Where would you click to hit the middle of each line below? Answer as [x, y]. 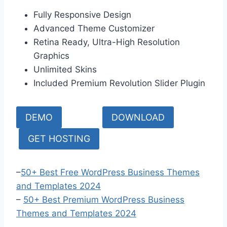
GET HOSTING [59, 139]
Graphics [51, 56]
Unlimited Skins [65, 70]
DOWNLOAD [138, 117]
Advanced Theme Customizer [94, 29]
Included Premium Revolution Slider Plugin [119, 83]
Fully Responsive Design [82, 15]
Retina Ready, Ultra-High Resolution [107, 42]
